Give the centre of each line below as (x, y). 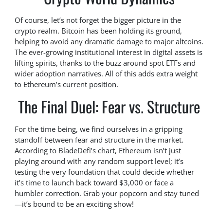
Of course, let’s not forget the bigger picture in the (98, 20)
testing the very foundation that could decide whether (104, 172)
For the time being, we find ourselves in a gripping (99, 129)
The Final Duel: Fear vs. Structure (109, 106)
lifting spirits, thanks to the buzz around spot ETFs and (105, 63)
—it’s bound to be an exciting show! (74, 204)
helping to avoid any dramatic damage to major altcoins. (109, 41)
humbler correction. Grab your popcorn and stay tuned (107, 193)
